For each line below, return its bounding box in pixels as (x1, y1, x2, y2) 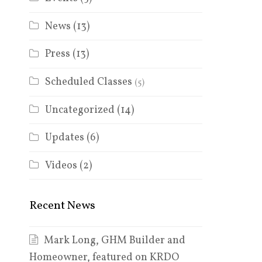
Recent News (29, 198, 95, 214)
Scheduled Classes (44, 75, 132, 90)
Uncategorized (44, 102, 115, 118)
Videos (44, 158, 77, 174)
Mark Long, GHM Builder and (43, 233, 185, 248)
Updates (44, 130, 84, 146)
